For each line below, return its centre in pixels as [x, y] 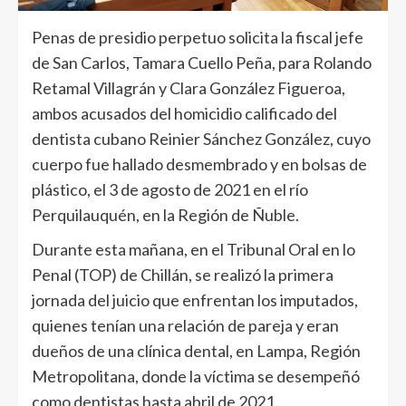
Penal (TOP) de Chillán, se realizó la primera [183, 274]
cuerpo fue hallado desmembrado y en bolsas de [199, 164]
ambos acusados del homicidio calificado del [184, 113]
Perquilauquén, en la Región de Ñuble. [165, 214]
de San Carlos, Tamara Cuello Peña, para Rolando [202, 62]
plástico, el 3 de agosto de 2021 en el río [170, 189]
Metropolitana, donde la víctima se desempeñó [196, 376]
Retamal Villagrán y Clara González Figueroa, [188, 87]
